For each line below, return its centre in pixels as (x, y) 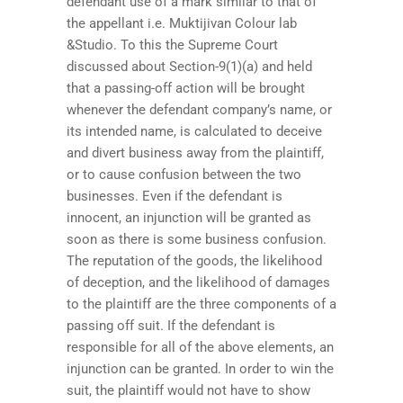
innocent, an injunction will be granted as (189, 217)
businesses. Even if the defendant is (175, 196)
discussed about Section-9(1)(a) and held (189, 66)
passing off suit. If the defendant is (171, 325)
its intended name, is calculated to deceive (194, 131)
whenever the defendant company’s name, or (199, 109)
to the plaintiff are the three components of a (201, 304)
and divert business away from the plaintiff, (195, 152)
